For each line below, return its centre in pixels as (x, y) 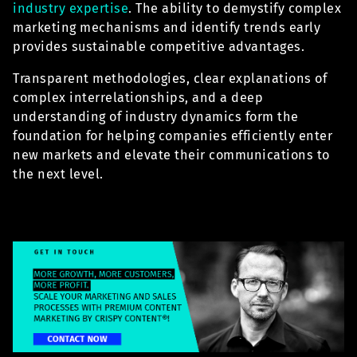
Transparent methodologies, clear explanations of (170, 79)
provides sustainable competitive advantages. (159, 46)
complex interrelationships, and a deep (138, 98)
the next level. (58, 175)
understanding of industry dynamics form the (156, 117)
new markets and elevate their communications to (171, 155)
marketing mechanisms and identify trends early (167, 27)
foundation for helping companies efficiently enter (173, 136)
